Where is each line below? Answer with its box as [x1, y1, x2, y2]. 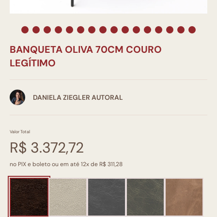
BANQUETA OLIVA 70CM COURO [10, 43, 162, 56]
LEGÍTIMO [10, 57, 56, 69]
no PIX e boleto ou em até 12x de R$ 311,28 [10, 160, 123, 168]
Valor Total [10, 129, 30, 135]
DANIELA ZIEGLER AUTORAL [33, 93, 123, 102]
